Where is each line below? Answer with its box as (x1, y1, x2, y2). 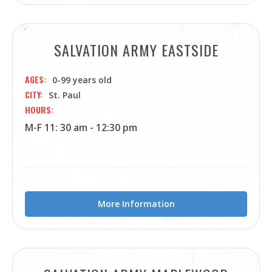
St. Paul (49, 89, 81, 101)
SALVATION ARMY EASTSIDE (53, 39, 219, 61)
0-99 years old (52, 74, 112, 86)
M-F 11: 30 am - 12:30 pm (25, 121, 137, 134)
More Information (97, 198, 175, 209)
